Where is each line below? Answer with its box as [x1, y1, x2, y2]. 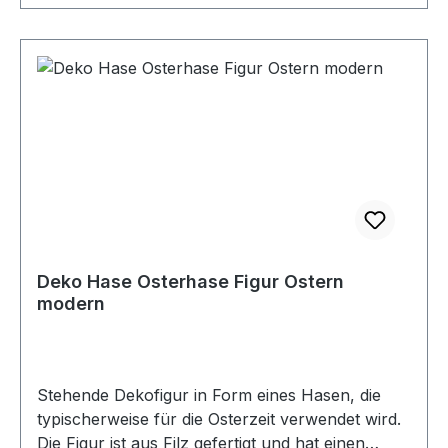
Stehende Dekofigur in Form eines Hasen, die [37, 384, 381, 405]
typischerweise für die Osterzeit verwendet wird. [37, 408, 401, 429]
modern [37, 292, 105, 314]
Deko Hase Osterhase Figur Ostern [37, 270, 344, 292]
